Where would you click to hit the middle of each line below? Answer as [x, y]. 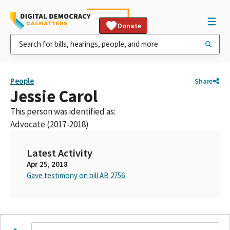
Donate [129, 26]
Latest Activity [60, 153]
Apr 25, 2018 [47, 164]
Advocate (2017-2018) [50, 124]
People [22, 81]
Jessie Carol [54, 96]
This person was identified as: [63, 111]
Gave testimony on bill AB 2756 [76, 175]
